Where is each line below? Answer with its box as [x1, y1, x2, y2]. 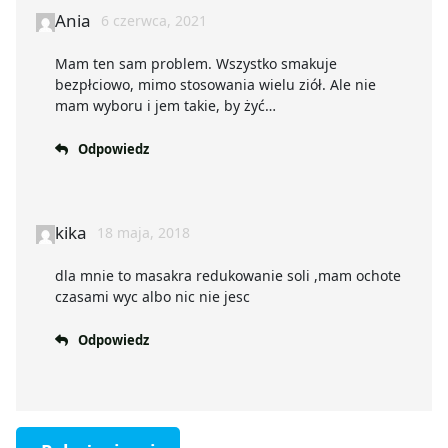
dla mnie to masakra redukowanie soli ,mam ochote [54, 266, 401, 286]
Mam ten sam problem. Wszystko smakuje [54, 54, 337, 74]
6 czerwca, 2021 [100, 11, 207, 31]
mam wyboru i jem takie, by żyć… [54, 96, 276, 116]
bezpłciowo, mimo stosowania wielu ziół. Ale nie [54, 75, 376, 95]
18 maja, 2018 [96, 223, 190, 243]
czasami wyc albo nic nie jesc [54, 287, 250, 307]
